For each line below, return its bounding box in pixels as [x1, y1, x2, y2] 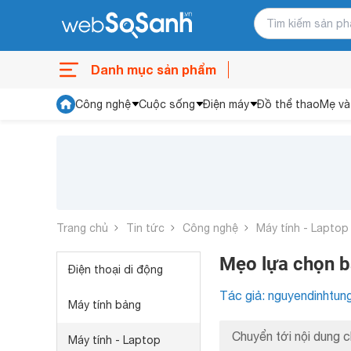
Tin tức [126, 221, 165, 234]
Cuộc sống [139, 98, 195, 110]
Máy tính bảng [68, 299, 141, 311]
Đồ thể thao [257, 98, 320, 110]
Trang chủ [56, 221, 108, 234]
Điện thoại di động [68, 263, 163, 276]
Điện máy [203, 98, 249, 110]
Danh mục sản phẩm [91, 62, 216, 77]
